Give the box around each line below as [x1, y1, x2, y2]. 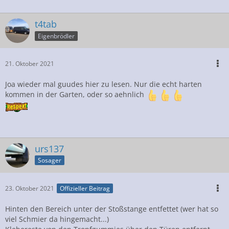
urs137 [35, 142, 64, 155]
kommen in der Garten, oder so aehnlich [5, 89, 146, 100]
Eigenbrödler [38, 32, 75, 40]
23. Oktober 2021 [5, 184, 54, 193]
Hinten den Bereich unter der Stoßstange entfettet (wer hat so [5, 203, 218, 214]
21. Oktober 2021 [5, 59, 54, 68]
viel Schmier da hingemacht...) [5, 214, 109, 224]
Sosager [38, 156, 61, 165]
